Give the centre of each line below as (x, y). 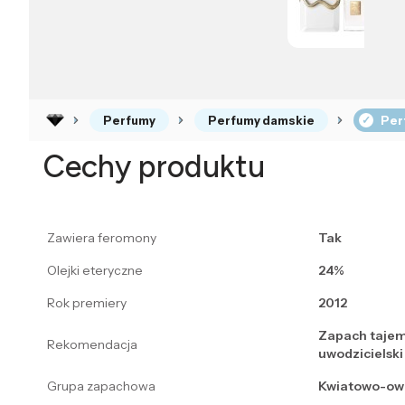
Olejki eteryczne (95, 271)
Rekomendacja (92, 345)
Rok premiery (87, 303)
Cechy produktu (154, 167)
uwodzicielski (361, 354)
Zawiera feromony (102, 238)
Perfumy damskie (261, 121)
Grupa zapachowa (101, 386)
